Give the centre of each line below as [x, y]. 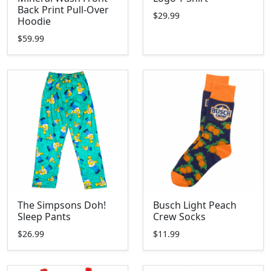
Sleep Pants [44, 217]
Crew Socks [179, 217]
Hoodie [34, 21]
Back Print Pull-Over [63, 10]
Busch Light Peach [195, 205]
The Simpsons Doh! [62, 205]
